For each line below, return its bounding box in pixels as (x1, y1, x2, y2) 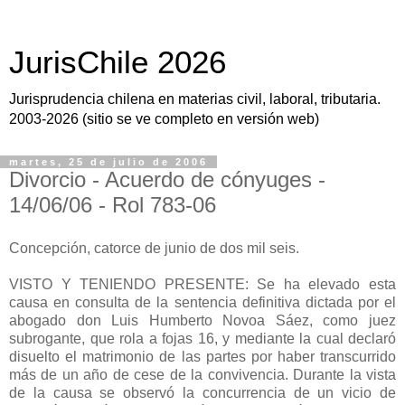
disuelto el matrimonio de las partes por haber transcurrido (9, 348, 396, 364)
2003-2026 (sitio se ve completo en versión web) (9, 111, 319, 127)
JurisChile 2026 (9, 45, 226, 80)
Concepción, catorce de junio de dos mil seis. (9, 240, 299, 256)
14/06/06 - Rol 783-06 (9, 193, 216, 217)
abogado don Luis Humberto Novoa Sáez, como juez (9, 312, 396, 328)
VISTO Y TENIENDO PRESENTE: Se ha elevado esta (9, 276, 396, 292)
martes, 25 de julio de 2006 (9, 156, 208, 167)
